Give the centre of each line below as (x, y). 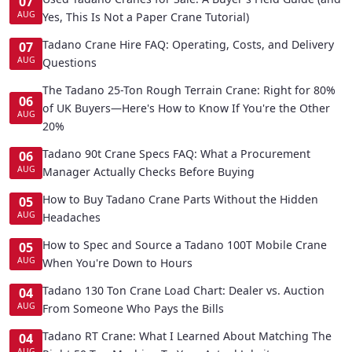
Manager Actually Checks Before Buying (148, 172)
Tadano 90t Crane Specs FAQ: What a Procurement (176, 154)
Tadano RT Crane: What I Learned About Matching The (187, 336)
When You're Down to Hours (117, 263)
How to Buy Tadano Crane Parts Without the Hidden (180, 200)
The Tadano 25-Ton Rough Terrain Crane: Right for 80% (189, 90)
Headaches (71, 218)
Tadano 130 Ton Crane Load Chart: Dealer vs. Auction (183, 291)
